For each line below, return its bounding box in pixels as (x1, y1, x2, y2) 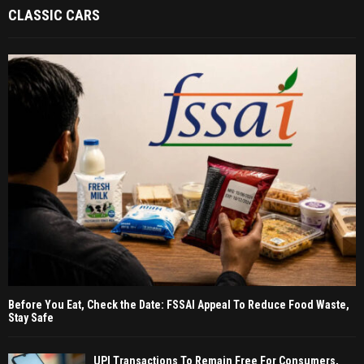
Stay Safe (8, 311, 54, 325)
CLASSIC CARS (8, 6, 100, 24)
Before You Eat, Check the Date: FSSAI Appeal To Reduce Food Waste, (8, 298, 349, 312)
